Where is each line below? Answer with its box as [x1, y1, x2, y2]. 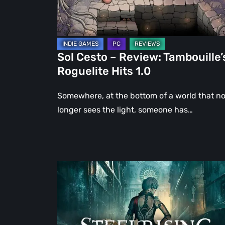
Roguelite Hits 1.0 [57, 64, 151, 78]
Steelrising [57, 163, 97, 172]
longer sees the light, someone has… [57, 105, 193, 115]
